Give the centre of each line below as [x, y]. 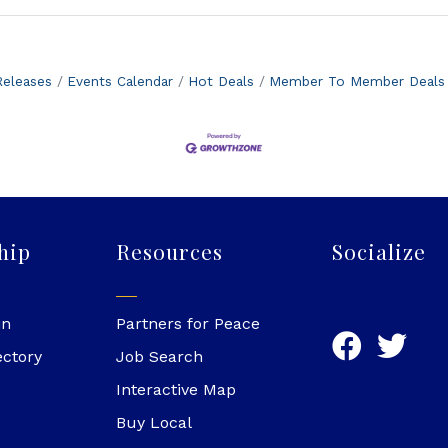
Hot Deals [220, 81]
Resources [169, 251]
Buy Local [153, 423]
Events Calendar [119, 81]
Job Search [159, 357]
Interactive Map [175, 390]
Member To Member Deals [356, 81]
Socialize [379, 251]
